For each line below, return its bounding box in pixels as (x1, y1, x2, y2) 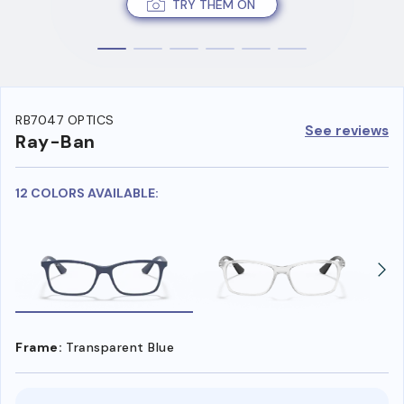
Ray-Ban (15, 130, 96, 154)
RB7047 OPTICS (15, 112, 115, 129)
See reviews (305, 121, 389, 140)
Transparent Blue (66, 338, 174, 355)
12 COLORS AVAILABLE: (15, 185, 159, 202)
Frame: (15, 338, 62, 355)
